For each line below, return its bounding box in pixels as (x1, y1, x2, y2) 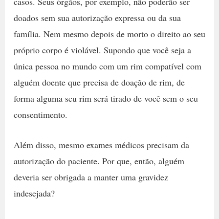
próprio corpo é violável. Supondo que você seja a (13, 44, 191, 56)
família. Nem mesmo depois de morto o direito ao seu (13, 27, 205, 40)
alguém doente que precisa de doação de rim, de (13, 76, 185, 88)
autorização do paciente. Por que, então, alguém (13, 154, 184, 167)
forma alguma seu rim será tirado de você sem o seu (13, 92, 198, 104)
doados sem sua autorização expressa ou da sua (13, 11, 181, 23)
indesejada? (13, 187, 58, 199)
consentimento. (13, 108, 70, 120)
